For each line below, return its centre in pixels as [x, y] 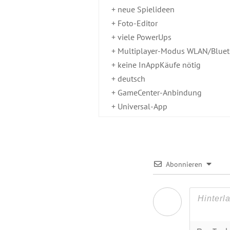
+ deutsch [128, 79]
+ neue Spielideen [143, 9]
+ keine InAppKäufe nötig [156, 65]
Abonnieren [184, 165]
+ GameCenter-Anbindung [157, 93]
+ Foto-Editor [135, 23]
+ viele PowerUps [141, 37]
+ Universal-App [139, 107]
